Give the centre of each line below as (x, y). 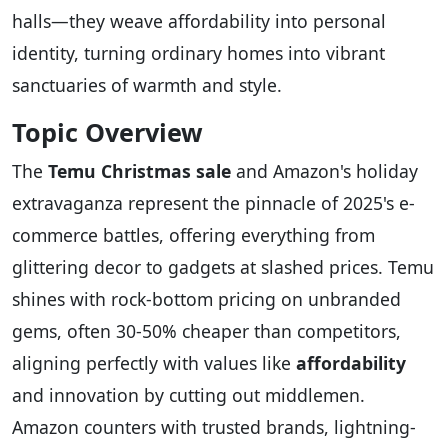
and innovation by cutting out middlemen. (188, 395)
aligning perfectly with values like (154, 363)
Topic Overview (107, 132)
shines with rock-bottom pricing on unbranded (206, 299)
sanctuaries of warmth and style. (147, 85)
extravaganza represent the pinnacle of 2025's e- (213, 203)
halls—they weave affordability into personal (199, 21)
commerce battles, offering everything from (193, 235)
